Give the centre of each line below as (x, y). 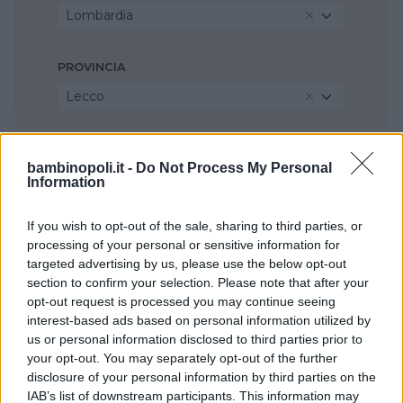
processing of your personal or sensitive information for (184, 244)
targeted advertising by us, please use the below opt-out (187, 263)
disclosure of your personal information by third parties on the (201, 376)
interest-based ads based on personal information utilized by (199, 320)
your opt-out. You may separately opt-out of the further (182, 358)
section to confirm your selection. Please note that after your (198, 282)
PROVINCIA (92, 67)
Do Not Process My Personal (234, 167)
